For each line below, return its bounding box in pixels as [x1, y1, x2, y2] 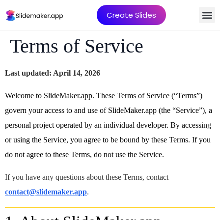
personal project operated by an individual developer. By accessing [5, 121, 211, 129]
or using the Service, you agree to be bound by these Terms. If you [5, 136, 211, 144]
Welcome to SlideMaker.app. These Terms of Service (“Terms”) [5, 91, 202, 100]
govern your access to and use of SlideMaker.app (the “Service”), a [5, 106, 212, 114]
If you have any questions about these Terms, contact [5, 173, 168, 181]
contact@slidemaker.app [5, 188, 87, 196]
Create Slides [107, 10, 156, 20]
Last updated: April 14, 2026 [5, 69, 100, 77]
